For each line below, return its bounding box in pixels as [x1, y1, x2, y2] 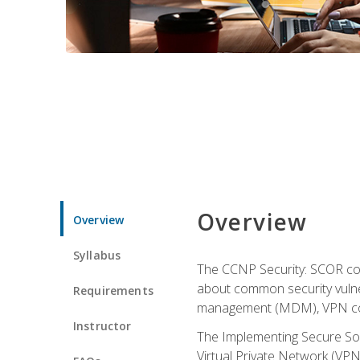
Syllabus [73, 247, 121, 263]
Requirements [73, 282, 153, 298]
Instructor [73, 317, 132, 333]
